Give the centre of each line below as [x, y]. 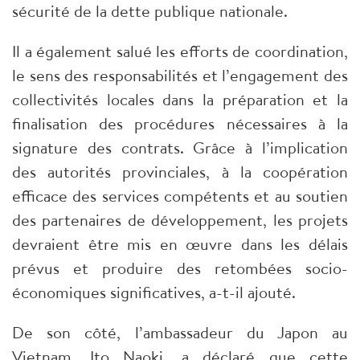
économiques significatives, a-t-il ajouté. [154, 292]
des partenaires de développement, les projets [180, 220]
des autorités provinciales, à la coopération [180, 172]
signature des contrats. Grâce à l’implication [180, 148]
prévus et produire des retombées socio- [180, 268]
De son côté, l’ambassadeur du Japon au [180, 333]
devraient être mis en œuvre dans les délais [180, 244]
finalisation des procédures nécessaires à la [180, 124]
